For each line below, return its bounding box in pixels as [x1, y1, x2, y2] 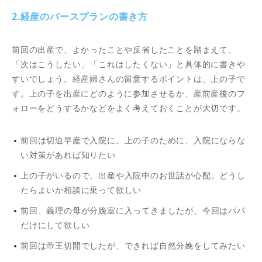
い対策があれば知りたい [20, 149, 116, 161]
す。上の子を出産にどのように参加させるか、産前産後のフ [12, 88, 246, 99]
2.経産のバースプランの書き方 [12, 10, 148, 23]
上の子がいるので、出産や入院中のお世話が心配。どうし [20, 170, 246, 181]
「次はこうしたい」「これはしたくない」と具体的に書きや [12, 58, 246, 70]
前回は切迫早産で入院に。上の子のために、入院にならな [20, 135, 246, 146]
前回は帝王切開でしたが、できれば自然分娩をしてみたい [20, 240, 246, 251]
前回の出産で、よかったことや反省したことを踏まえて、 [12, 44, 237, 56]
